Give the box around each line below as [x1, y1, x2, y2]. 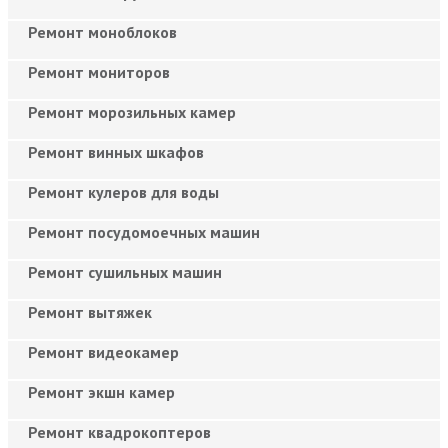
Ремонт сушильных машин [28, 262, 222, 283]
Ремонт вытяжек [28, 302, 152, 323]
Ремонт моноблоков [28, 22, 177, 43]
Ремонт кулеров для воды [28, 182, 219, 203]
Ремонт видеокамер [28, 342, 179, 363]
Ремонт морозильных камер [28, 102, 236, 123]
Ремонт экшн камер [28, 382, 175, 403]
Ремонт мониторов [28, 62, 170, 83]
